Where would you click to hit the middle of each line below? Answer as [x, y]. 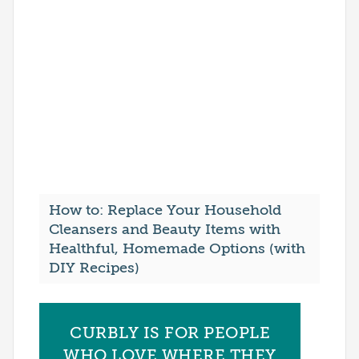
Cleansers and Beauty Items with [165, 230]
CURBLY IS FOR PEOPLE [170, 333]
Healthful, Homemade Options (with [177, 249]
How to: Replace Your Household [165, 210]
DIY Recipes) [94, 268]
